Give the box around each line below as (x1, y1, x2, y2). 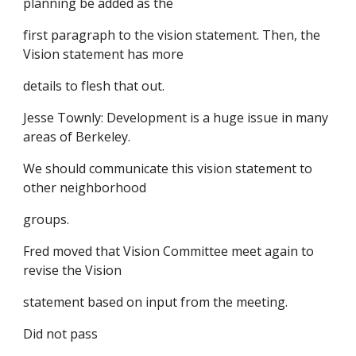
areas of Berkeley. (23, 128, 131, 145)
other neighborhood (23, 179, 147, 196)
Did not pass (23, 325, 99, 342)
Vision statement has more (23, 45, 184, 63)
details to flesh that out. (23, 77, 165, 95)
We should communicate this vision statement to (23, 160, 313, 177)
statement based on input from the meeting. (23, 293, 288, 311)
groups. (23, 211, 70, 228)
